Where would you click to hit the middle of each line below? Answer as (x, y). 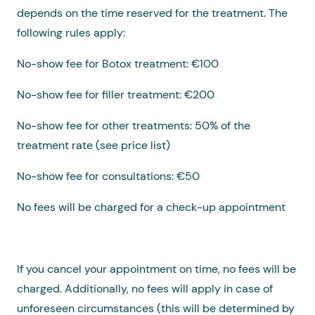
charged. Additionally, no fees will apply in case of (145, 289)
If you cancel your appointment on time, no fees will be (156, 269)
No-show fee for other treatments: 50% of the (134, 126)
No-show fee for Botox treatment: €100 (121, 64)
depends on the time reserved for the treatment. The (152, 13)
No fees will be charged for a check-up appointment (151, 207)
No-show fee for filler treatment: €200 (116, 95)
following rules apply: (74, 33)
